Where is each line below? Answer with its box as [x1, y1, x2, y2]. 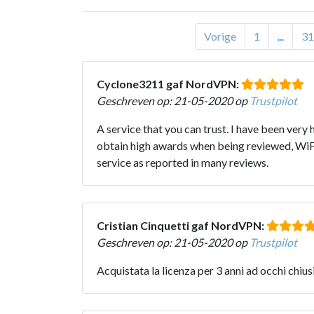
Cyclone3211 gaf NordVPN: [97, 76, 241, 90]
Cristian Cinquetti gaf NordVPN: [97, 218, 266, 232]
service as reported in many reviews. [97, 155, 268, 169]
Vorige [203, 29, 236, 43]
